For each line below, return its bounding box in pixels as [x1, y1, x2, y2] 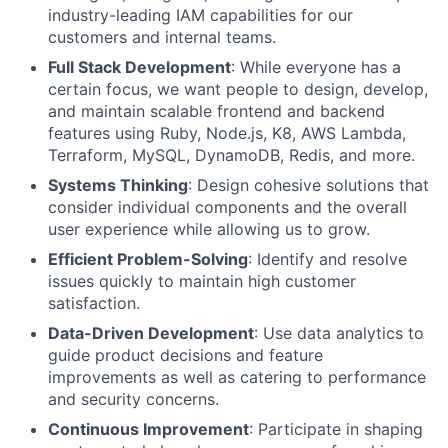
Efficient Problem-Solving [48, 248, 248, 269]
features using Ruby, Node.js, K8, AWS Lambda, [48, 122, 406, 143]
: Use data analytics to [254, 322, 424, 343]
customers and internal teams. [48, 26, 276, 47]
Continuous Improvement [48, 418, 249, 439]
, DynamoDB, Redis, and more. [186, 144, 415, 165]
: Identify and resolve [248, 248, 407, 269]
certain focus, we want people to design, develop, [48, 78, 428, 99]
